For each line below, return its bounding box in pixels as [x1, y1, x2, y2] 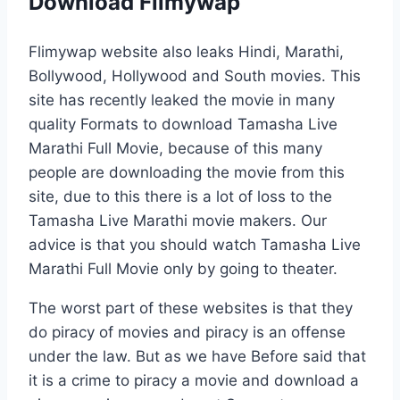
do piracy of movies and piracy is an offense [29, 322, 346, 341]
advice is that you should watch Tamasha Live [29, 235, 361, 254]
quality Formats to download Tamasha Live [29, 114, 337, 133]
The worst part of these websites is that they [29, 298, 353, 317]
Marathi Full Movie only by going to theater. [29, 259, 337, 278]
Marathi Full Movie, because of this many [29, 138, 322, 157]
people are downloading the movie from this [29, 162, 345, 181]
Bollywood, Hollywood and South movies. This [29, 66, 361, 85]
